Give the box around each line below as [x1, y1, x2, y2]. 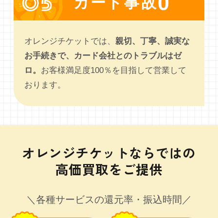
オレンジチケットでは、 [24, 36, 116, 46]
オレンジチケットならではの [22, 143, 196, 162]
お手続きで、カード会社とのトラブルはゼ [24, 51, 182, 61]
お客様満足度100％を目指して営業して [41, 66, 187, 75]
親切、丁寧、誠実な [115, 36, 190, 46]
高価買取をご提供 [55, 159, 163, 179]
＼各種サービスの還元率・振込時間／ [26, 194, 192, 205]
